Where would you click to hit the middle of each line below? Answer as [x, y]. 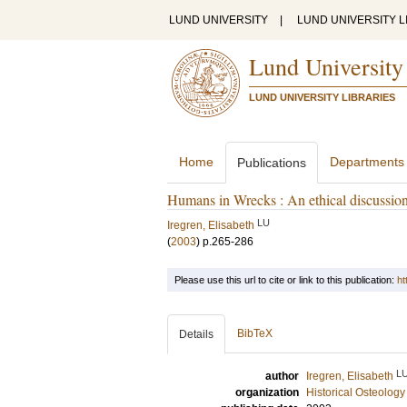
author [282, 376]
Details [196, 334]
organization [267, 392]
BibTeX [255, 333]
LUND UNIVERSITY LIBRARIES [322, 97]
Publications [272, 163]
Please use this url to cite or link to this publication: [286, 280]
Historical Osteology [356, 392]
